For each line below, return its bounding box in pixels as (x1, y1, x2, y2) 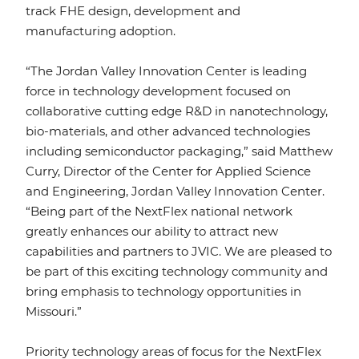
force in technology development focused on (26, 83, 291, 99)
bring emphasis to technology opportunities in (26, 284, 301, 300)
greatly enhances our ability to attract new (26, 224, 278, 240)
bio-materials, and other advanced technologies (26, 123, 310, 139)
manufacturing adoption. (26, 23, 175, 39)
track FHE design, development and (26, 3, 240, 19)
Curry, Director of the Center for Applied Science (26, 163, 311, 179)
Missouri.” (26, 304, 82, 320)
